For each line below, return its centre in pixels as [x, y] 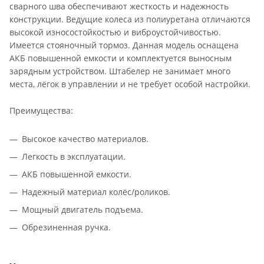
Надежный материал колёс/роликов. [96, 192]
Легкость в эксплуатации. [74, 157]
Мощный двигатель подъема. [82, 210]
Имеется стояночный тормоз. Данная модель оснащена [124, 45]
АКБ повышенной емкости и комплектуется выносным [121, 58]
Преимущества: [41, 111]
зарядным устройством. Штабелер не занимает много [120, 71]
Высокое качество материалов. [85, 139]
